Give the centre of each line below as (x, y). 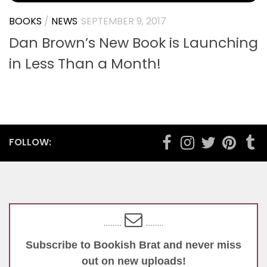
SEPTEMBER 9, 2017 (124, 21)
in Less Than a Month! (85, 63)
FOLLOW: (30, 142)
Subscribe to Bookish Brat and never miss (133, 245)
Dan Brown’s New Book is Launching (133, 42)
